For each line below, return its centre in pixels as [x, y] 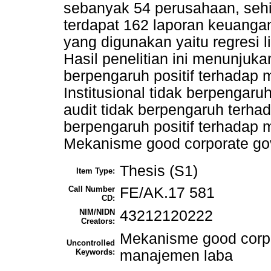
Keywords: [95, 252]
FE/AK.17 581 [167, 193]
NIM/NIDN [97, 212]
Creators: [98, 221]
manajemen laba [176, 256]
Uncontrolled [91, 243]
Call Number [92, 189]
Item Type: [96, 171]
